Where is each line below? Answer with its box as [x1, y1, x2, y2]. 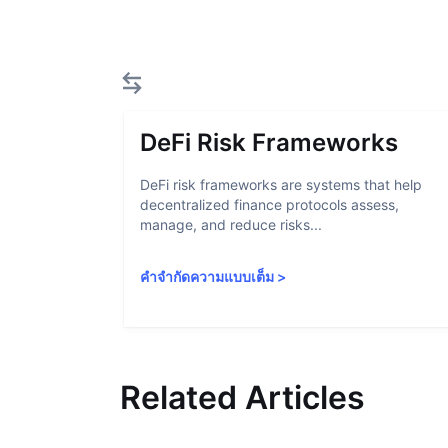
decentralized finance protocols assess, [140, 196, 399, 213]
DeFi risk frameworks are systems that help [140, 176, 422, 193]
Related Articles [120, 378, 365, 417]
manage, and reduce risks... [140, 216, 322, 233]
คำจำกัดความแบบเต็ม [140, 268, 274, 285]
